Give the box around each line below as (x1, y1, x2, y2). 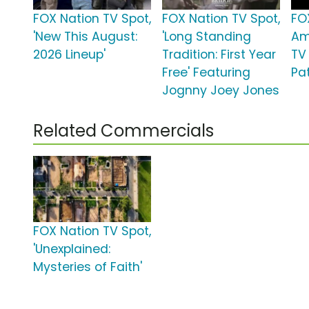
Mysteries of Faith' (33, 259, 142, 276)
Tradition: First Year (162, 46, 277, 63)
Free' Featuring (162, 64, 251, 81)
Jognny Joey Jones (162, 82, 280, 99)
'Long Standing (162, 28, 252, 46)
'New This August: (33, 28, 137, 46)
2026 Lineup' (33, 46, 106, 63)
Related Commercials (33, 119, 214, 143)
